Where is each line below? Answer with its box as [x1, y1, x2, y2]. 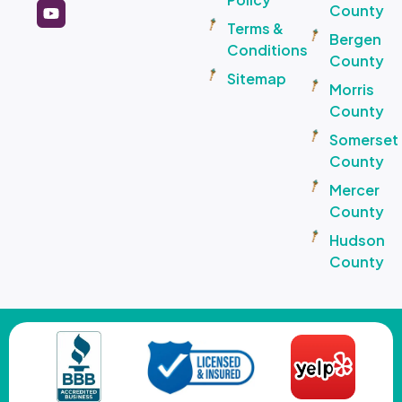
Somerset [328, 130, 398, 150]
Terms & [226, 19, 284, 39]
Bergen [328, 30, 381, 49]
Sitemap [226, 69, 286, 89]
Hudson [328, 231, 385, 250]
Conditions [226, 40, 308, 60]
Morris [328, 80, 374, 100]
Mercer [328, 180, 380, 200]
